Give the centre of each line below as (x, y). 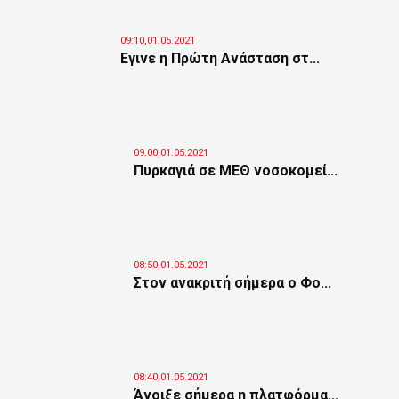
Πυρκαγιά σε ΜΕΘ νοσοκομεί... (236, 171)
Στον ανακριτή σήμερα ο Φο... (232, 283)
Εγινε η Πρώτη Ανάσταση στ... (220, 58)
